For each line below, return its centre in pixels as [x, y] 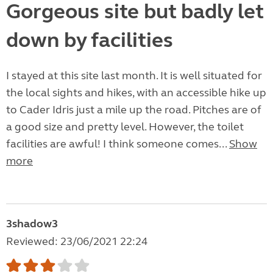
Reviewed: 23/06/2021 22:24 [77, 242]
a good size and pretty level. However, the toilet [125, 127]
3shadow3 [32, 224]
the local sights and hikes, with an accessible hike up [136, 93]
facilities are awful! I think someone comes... [118, 144]
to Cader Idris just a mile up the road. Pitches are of [134, 110]
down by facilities [90, 41]
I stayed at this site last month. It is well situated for [134, 76]
